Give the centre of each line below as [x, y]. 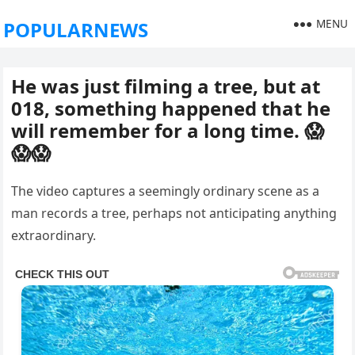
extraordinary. [54, 235]
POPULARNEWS [76, 30]
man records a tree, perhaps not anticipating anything [174, 213]
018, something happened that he [171, 108]
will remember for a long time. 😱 [168, 130]
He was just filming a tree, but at [166, 86]
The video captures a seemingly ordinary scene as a [166, 191]
